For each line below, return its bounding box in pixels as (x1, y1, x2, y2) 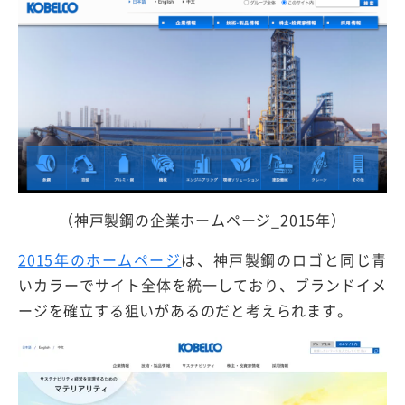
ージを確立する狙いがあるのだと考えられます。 (18, 298, 353, 321)
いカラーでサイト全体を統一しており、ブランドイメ (18, 273, 387, 296)
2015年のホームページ (18, 248, 182, 270)
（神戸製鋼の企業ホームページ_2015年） (59, 208, 346, 231)
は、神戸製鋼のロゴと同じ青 (181, 248, 387, 270)
